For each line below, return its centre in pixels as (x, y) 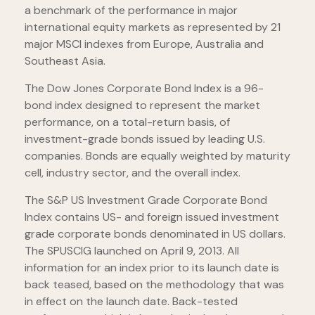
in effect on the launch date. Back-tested (131, 302)
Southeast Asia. (65, 61)
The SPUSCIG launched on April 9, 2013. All (132, 251)
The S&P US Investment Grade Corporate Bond (146, 200)
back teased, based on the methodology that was (154, 285)
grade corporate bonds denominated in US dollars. (155, 234)
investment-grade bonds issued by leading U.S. (145, 139)
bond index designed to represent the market (142, 105)
